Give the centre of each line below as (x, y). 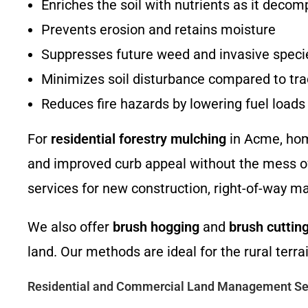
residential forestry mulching (139, 139)
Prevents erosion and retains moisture (158, 30)
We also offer (70, 227)
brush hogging (156, 227)
